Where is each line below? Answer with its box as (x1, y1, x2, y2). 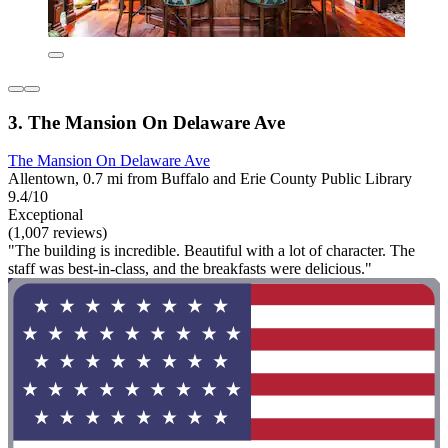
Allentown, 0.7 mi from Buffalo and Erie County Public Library (8, 170, 412, 188)
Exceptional (8, 206, 83, 224)
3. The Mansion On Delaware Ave (8, 111, 285, 133)
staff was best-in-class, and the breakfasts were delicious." (8, 260, 372, 278)
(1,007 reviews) (8, 224, 107, 242)
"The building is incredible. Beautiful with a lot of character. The (8, 242, 415, 260)
